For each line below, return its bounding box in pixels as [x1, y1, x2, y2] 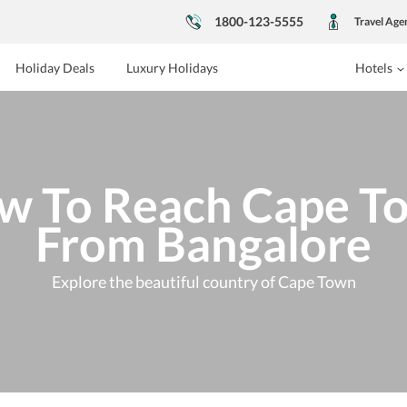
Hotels [354, 60, 392, 75]
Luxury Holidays [125, 60, 218, 75]
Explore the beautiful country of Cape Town [51, 271, 356, 292]
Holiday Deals [15, 60, 94, 75]
